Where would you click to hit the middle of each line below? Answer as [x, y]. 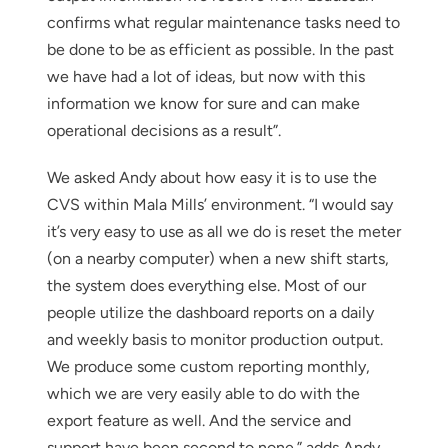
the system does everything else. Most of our [206, 285]
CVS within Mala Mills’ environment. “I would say [219, 204]
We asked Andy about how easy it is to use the [211, 177]
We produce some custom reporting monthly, [208, 366]
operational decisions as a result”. [163, 130]
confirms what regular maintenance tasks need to [223, 22]
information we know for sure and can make [203, 103]
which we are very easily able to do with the [203, 393]
